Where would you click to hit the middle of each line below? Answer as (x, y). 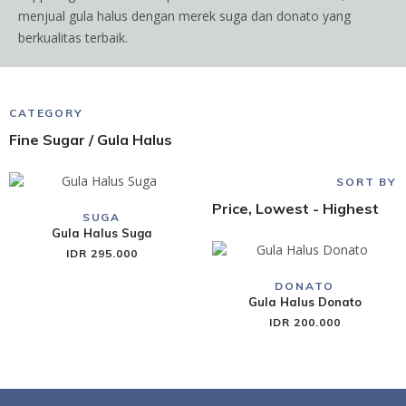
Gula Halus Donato (304, 302)
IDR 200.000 (304, 322)
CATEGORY (46, 113)
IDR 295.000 (101, 253)
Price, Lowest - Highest (295, 208)
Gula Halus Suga (101, 233)
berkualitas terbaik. (73, 38)
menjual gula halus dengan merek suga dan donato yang (184, 16)
